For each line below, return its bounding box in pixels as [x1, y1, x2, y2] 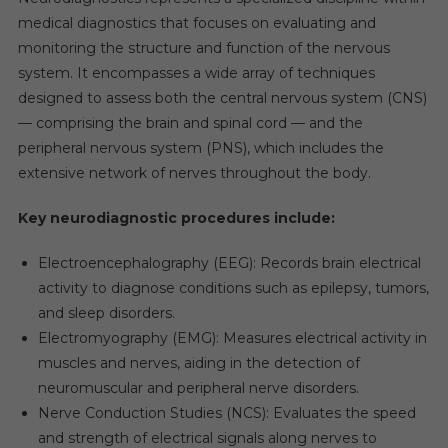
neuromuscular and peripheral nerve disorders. [37, 379, 359, 397]
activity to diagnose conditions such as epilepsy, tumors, [37, 279, 429, 297]
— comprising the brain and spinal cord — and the [17, 114, 363, 132]
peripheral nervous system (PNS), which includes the [17, 139, 384, 157]
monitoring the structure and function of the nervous [17, 39, 390, 57]
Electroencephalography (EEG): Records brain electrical [37, 254, 421, 272]
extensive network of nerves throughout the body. [17, 164, 371, 182]
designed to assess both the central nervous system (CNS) [17, 89, 427, 107]
